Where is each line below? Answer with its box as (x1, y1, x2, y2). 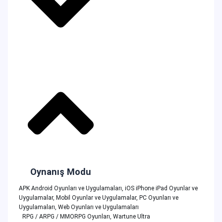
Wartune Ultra (113, 213, 150, 220)
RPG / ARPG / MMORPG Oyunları (22, 213, 110, 220)
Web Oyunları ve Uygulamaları (57, 203, 139, 211)
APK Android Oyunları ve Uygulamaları (18, 184, 122, 192)
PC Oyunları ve (139, 194, 178, 201)
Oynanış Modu (30, 166, 91, 177)
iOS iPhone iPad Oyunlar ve (124, 184, 198, 192)
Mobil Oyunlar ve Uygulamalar (55, 194, 136, 201)
